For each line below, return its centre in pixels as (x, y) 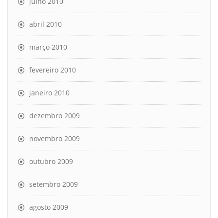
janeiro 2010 (49, 92)
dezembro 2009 (54, 115)
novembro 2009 (54, 138)
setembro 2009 (54, 184)
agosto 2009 (49, 207)
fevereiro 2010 (53, 70)
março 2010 (48, 47)
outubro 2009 (51, 161)
